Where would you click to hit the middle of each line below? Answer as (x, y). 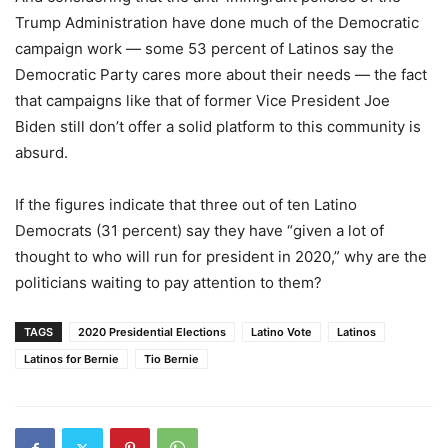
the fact (398, 75)
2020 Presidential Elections (152, 332)
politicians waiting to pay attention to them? (168, 283)
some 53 (176, 49)
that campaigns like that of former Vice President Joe (202, 101)
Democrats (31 (66, 231)
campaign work (70, 49)
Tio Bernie (171, 359)
